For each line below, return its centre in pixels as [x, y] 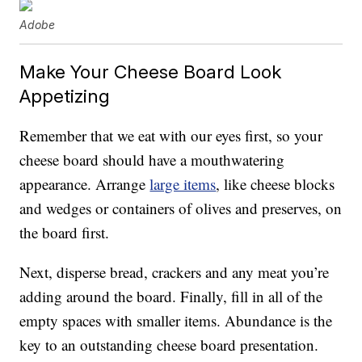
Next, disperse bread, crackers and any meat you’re [175, 272]
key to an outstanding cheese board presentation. [169, 345]
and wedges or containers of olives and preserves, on [181, 208]
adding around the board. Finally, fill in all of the [171, 297]
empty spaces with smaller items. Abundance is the [176, 321]
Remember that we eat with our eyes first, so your [171, 136]
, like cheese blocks [276, 184]
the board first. [65, 233]
